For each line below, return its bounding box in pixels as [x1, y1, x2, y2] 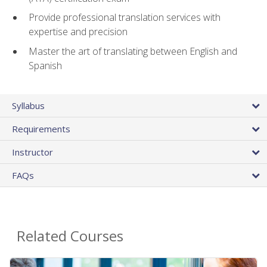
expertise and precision [29, 25, 128, 39]
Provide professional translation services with [29, 11, 221, 24]
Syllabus [12, 100, 45, 112]
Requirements [12, 123, 70, 135]
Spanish [29, 59, 62, 73]
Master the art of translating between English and [29, 45, 237, 58]
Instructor [12, 146, 53, 159]
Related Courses [17, 226, 123, 246]
